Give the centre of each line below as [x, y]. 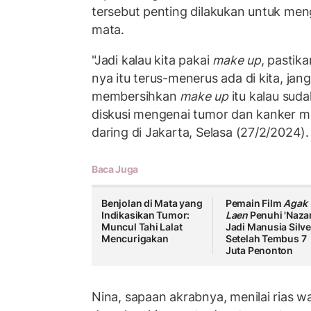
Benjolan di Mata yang [152, 203]
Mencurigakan [135, 239]
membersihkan [136, 96]
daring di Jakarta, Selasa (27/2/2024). [201, 132]
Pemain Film [254, 203]
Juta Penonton [259, 251]
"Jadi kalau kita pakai [152, 60]
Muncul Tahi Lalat [142, 227]
